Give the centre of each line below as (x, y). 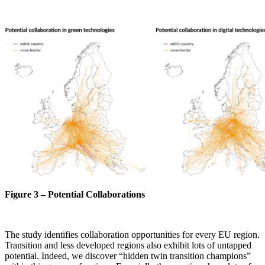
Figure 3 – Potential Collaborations (75, 195)
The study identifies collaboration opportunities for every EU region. (132, 235)
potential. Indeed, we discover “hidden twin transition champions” (128, 256)
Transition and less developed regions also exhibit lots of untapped (128, 245)
